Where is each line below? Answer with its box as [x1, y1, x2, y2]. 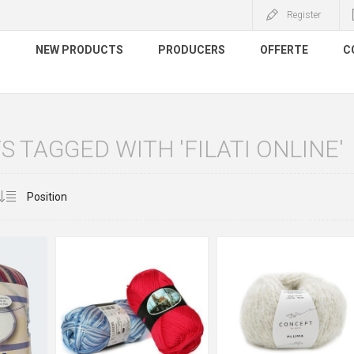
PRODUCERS [158, 43, 225, 56]
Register [287, 9, 321, 21]
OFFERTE [260, 43, 308, 56]
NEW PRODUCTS [36, 43, 123, 56]
